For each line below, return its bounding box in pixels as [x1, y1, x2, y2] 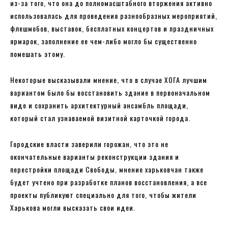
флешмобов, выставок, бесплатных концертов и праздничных [10, 23, 214, 34]
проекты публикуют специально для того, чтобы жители [10, 189, 196, 200]
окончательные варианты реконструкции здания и [10, 151, 179, 162]
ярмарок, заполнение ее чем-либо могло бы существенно [10, 36, 197, 46]
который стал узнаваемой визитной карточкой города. [10, 112, 190, 123]
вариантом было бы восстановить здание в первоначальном [10, 87, 210, 98]
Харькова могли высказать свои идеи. [10, 202, 135, 213]
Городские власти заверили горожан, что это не [10, 138, 168, 149]
